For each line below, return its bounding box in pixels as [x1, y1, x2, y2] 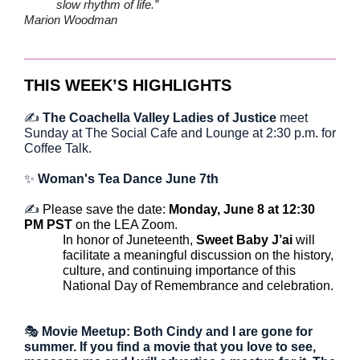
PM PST [24, 218, 72, 231]
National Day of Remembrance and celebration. [63, 279, 333, 292]
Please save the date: [43, 202, 169, 216]
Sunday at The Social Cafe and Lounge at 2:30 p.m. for [24, 126, 336, 140]
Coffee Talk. [24, 141, 92, 155]
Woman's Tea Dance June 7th [38, 172, 219, 186]
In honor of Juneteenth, [63, 233, 196, 247]
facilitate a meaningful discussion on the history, [63, 248, 333, 262]
